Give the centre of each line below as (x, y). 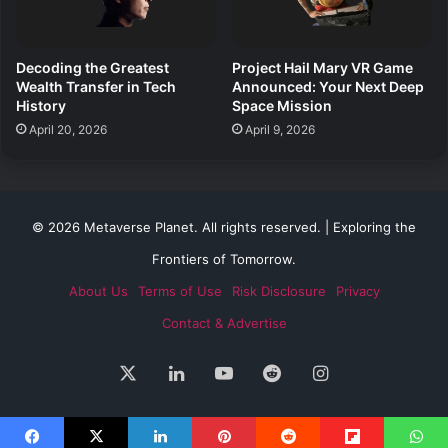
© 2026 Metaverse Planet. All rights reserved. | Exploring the (224, 226)
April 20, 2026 (68, 129)
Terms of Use (179, 290)
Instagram (369, 371)
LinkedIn (218, 371)
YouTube (268, 371)
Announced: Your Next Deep (328, 86)
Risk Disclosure (278, 290)
